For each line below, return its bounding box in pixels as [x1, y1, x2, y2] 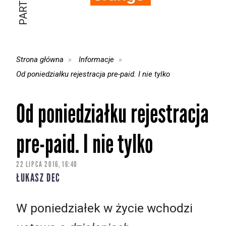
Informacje [79, 54, 115, 64]
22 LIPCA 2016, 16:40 [16, 159, 78, 169]
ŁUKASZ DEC [16, 171, 61, 185]
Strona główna [16, 54, 64, 64]
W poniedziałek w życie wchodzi [16, 200, 193, 215]
